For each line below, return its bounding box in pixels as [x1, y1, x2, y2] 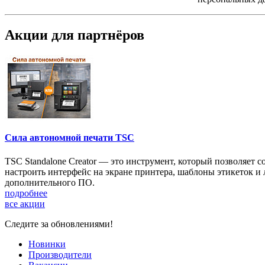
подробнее [5, 188, 47, 198]
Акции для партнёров [5, 27, 144, 43]
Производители [28, 249, 92, 260]
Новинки [28, 238, 66, 249]
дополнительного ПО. [5, 177, 95, 188]
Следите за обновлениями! [5, 218, 113, 229]
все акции [5, 198, 45, 209]
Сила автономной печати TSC [5, 132, 134, 143]
